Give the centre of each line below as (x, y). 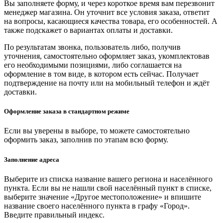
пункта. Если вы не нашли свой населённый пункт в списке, (108, 188)
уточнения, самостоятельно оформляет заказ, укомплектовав (107, 56)
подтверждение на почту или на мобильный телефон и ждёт (107, 83)
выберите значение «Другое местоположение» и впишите (103, 197)
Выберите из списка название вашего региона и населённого (108, 179)
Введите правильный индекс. (54, 215)
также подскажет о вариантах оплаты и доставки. (88, 30)
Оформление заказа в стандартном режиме (67, 111)
